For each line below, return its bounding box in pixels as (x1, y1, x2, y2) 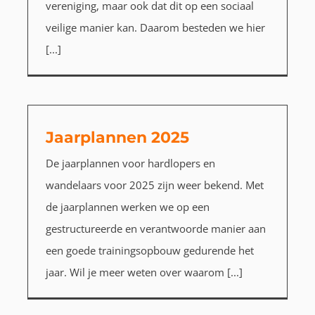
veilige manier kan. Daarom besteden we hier (45, 20, 265, 35)
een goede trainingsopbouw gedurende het (45, 243, 254, 258)
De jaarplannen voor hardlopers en (45, 156, 215, 171)
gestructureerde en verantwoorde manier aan (45, 221, 266, 236)
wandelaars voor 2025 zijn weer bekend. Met (45, 178, 264, 193)
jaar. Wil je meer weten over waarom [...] (45, 265, 243, 280)
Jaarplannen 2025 (45, 128, 189, 148)
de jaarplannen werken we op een (45, 200, 210, 214)
